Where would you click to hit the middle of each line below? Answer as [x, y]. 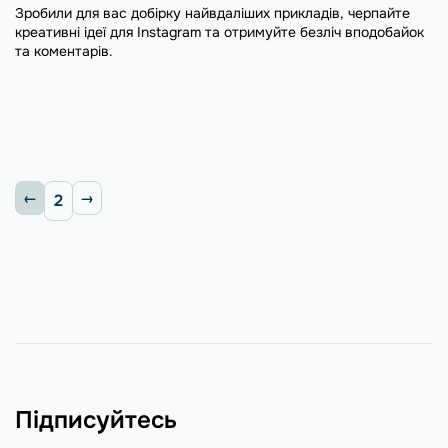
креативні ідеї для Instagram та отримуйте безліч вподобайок [219, 31]
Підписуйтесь [96, 420]
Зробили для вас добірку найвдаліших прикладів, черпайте [212, 12]
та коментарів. [64, 50]
